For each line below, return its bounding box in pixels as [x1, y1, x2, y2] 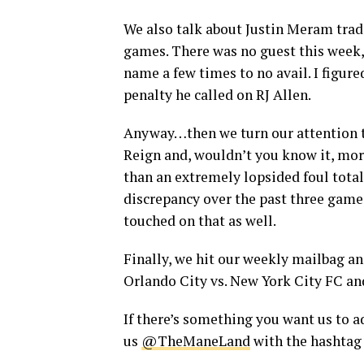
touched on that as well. [123, 210, 276, 230]
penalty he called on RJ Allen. [123, 84, 311, 104]
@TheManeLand [141, 331, 250, 350]
